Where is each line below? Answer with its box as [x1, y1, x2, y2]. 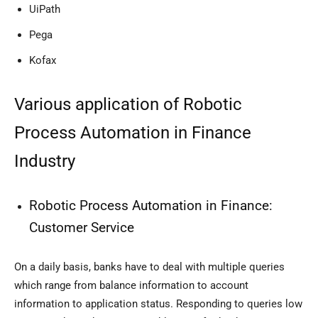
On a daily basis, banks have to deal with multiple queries [14, 261, 285, 274]
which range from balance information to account [14, 279, 248, 292]
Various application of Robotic [14, 94, 242, 115]
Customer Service [29, 220, 134, 236]
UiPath [29, 3, 60, 16]
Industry [14, 151, 75, 172]
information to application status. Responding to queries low [14, 297, 302, 311]
